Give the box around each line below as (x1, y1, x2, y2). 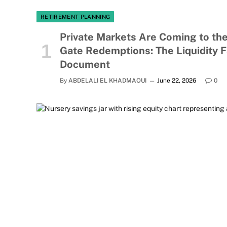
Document (60, 58, 110, 71)
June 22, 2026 (157, 77, 196, 85)
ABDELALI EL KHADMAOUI (68, 77, 146, 85)
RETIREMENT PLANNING (41, 14, 110, 20)
